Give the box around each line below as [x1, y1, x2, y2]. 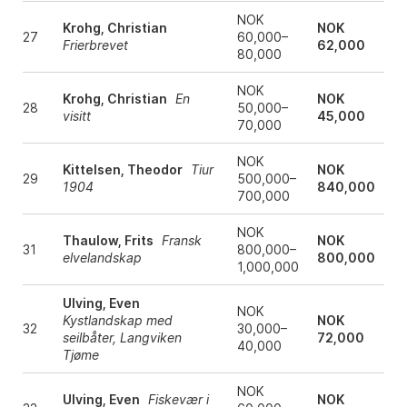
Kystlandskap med [62, 313, 173, 329]
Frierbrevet [62, 37, 128, 54]
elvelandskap [62, 250, 142, 266]
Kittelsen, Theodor [62, 162, 183, 178]
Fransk [161, 233, 202, 249]
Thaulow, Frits [62, 233, 154, 249]
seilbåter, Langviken [62, 330, 182, 346]
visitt [62, 108, 91, 124]
